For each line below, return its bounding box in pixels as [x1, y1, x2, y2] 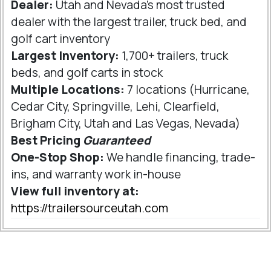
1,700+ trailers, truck [119, 48, 228, 64]
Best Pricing [11, 132, 83, 148]
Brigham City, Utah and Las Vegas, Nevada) [11, 116, 240, 131]
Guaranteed [83, 132, 151, 148]
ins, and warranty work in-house [11, 166, 181, 182]
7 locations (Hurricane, [127, 82, 250, 97]
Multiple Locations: [11, 82, 127, 97]
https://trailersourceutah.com [11, 200, 168, 216]
